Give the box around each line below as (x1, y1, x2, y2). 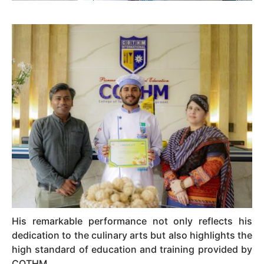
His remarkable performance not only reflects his (12, 214, 252, 227)
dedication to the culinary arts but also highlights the (12, 229, 252, 241)
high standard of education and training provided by (12, 243, 252, 255)
